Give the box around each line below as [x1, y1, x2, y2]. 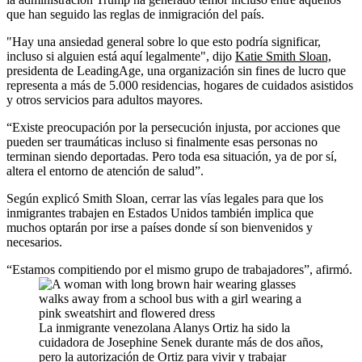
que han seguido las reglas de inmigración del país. [6, 7, 264, 22]
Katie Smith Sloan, [235, 49, 331, 64]
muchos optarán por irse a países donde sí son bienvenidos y [6, 221, 313, 235]
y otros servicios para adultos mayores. [6, 93, 203, 107]
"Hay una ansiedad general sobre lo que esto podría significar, [6, 35, 321, 49]
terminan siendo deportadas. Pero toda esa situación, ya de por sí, [6, 149, 337, 164]
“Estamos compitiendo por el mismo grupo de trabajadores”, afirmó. [6, 263, 352, 277]
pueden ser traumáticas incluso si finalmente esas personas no [6, 135, 318, 149]
